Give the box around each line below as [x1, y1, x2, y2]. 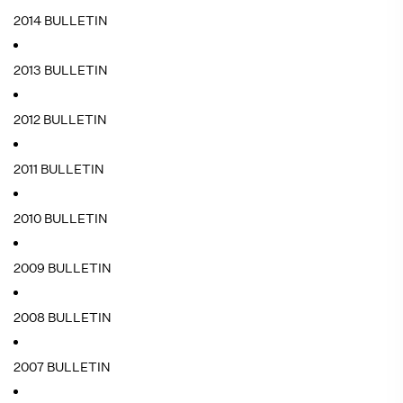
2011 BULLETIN [13, 161, 104, 177]
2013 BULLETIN [13, 62, 108, 78]
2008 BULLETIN [13, 309, 112, 326]
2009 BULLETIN [13, 260, 112, 276]
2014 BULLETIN [13, 13, 108, 29]
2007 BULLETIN [13, 359, 111, 375]
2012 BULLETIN [13, 112, 107, 128]
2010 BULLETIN [13, 210, 108, 227]
